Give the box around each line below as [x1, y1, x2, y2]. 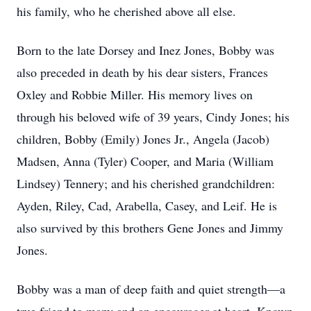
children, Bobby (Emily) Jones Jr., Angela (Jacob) [17, 131, 269, 147]
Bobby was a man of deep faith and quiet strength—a [17, 280, 285, 297]
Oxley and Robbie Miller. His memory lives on [17, 86, 253, 103]
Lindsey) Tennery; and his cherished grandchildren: [17, 175, 275, 192]
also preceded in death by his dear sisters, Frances [17, 64, 268, 81]
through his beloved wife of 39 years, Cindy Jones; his [17, 108, 289, 125]
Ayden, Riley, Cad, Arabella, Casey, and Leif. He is [17, 197, 277, 214]
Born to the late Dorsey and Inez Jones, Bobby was [17, 42, 274, 58]
